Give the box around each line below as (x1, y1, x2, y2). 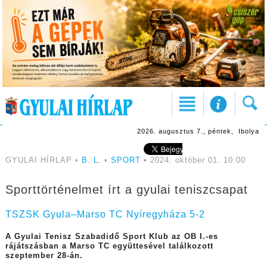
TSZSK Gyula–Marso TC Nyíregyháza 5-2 (5, 209, 205, 220)
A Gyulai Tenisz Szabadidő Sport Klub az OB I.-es (5, 232, 218, 241)
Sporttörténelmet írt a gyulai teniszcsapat (5, 183, 248, 197)
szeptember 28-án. (5, 252, 83, 260)
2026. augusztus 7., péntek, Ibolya (136, 128, 259, 135)
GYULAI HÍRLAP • (5, 156, 82, 165)
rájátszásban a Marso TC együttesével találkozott (5, 242, 213, 251)
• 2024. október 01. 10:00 (140, 156, 246, 165)
